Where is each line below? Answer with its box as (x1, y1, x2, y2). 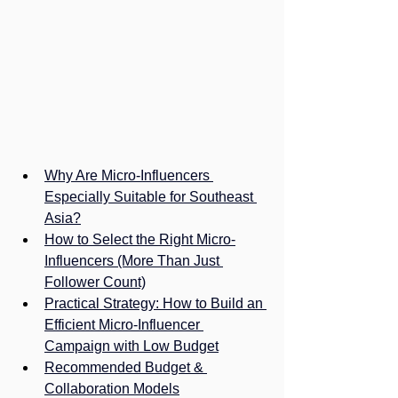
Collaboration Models (44, 380, 179, 396)
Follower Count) (44, 274, 146, 290)
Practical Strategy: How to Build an (44, 295, 267, 311)
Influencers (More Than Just (44, 252, 223, 268)
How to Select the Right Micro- (44, 231, 235, 247)
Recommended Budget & (44, 359, 207, 375)
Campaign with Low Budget (44, 338, 219, 354)
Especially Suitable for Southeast (44, 188, 257, 204)
